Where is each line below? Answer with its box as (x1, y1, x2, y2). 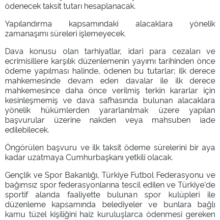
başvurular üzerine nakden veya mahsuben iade (5, 113, 215, 125)
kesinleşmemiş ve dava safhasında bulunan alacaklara (5, 94, 215, 105)
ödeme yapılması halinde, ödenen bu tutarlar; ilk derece (5, 64, 215, 76)
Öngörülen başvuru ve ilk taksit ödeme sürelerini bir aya (5, 141, 215, 152)
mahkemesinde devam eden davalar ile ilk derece (5, 74, 215, 85)
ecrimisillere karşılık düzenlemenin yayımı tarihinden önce (5, 55, 215, 66)
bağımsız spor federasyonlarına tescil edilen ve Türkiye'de (5, 178, 215, 190)
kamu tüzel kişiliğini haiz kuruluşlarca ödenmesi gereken (5, 208, 215, 219)
